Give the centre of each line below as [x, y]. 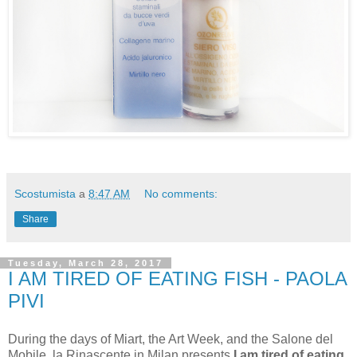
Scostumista [45, 193]
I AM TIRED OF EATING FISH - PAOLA [177, 278]
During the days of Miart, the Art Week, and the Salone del [171, 339]
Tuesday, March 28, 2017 [86, 263]
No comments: [181, 193]
